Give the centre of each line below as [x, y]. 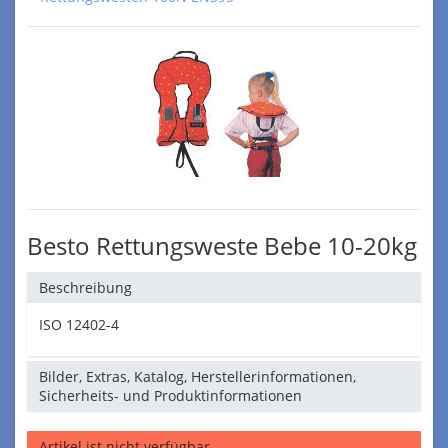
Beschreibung [85, 287]
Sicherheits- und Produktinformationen [170, 395]
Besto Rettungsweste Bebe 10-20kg [222, 245]
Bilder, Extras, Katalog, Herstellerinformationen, [197, 376]
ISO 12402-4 [79, 324]
